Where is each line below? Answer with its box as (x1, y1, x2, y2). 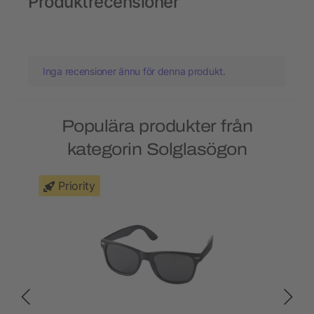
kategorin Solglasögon (67, 140, 247, 159)
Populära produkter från (61, 117, 253, 136)
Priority (58, 179, 95, 193)
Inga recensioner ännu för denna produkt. (43, 65, 226, 78)
